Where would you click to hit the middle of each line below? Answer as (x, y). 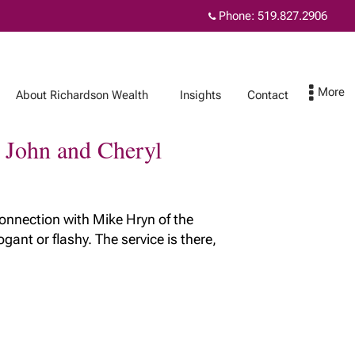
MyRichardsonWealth (242, 204)
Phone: (237, 16)
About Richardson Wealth (82, 95)
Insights (200, 95)
